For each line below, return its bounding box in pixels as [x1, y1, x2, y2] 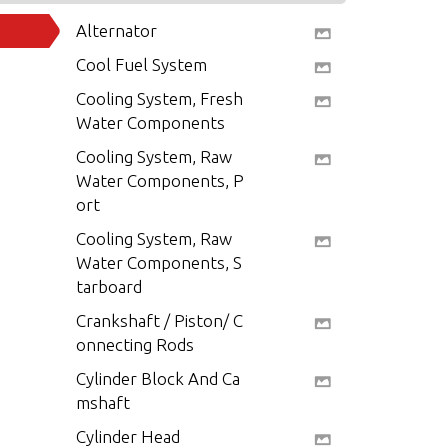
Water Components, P [76, 171, 244, 190]
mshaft [76, 393, 130, 412]
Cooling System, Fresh [76, 89, 243, 108]
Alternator [76, 21, 157, 40]
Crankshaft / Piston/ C [76, 311, 243, 330]
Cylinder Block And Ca [76, 369, 240, 388]
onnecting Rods [76, 335, 194, 354]
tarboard [76, 277, 142, 296]
